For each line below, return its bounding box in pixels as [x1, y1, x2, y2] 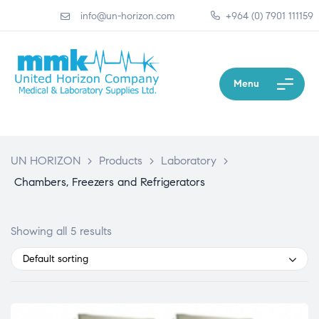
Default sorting [23, 252, 88, 265]
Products [99, 154, 142, 168]
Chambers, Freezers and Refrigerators [14, 175, 205, 189]
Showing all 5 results [11, 224, 112, 239]
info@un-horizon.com [80, 9, 174, 22]
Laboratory [161, 154, 216, 168]
